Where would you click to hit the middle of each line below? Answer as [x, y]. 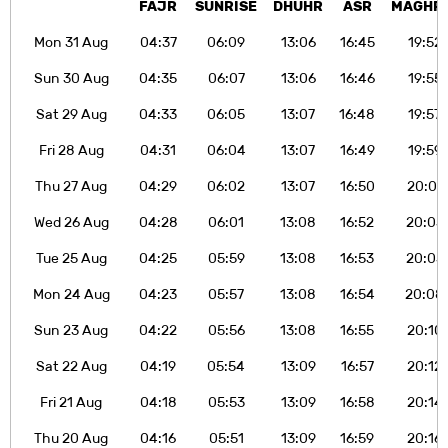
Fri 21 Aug [71, 401]
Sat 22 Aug [71, 365]
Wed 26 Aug [71, 221]
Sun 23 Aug [71, 329]
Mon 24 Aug [71, 293]
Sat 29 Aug [71, 113]
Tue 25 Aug [71, 257]
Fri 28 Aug [71, 149]
